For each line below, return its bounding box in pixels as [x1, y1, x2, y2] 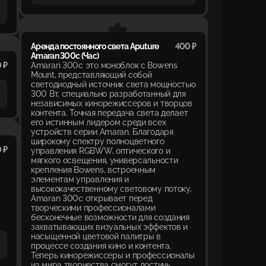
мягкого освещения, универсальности [31, 155, 178, 165]
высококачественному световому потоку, [31, 183, 192, 194]
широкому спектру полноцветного [31, 136, 164, 146]
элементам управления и [31, 174, 129, 184]
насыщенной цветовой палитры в [31, 231, 161, 241]
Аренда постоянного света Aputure [31, 41, 159, 51]
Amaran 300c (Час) [31, 50, 99, 61]
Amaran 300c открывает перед [31, 193, 153, 203]
